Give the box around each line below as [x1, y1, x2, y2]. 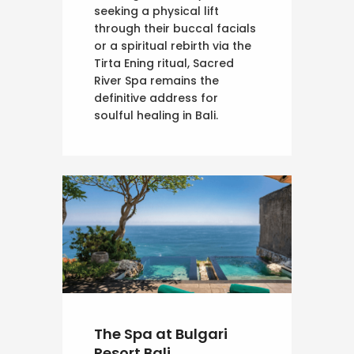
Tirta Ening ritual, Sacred [94, 55, 234, 72]
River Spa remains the [94, 73, 219, 89]
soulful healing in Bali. [94, 107, 218, 124]
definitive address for [94, 90, 218, 107]
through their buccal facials [94, 21, 256, 37]
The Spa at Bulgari [94, 323, 228, 344]
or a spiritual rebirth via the [94, 38, 251, 55]
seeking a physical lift [94, 3, 219, 20]
